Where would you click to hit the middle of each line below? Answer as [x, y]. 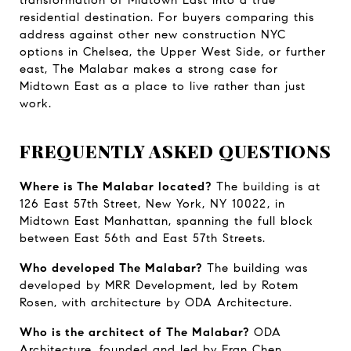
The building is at [266, 187]
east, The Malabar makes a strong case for [149, 69]
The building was [255, 268]
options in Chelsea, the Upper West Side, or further [173, 52]
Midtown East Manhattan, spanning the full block [166, 221]
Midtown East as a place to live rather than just [163, 87]
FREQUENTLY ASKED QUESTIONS [175, 151]
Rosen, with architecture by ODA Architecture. [156, 303]
